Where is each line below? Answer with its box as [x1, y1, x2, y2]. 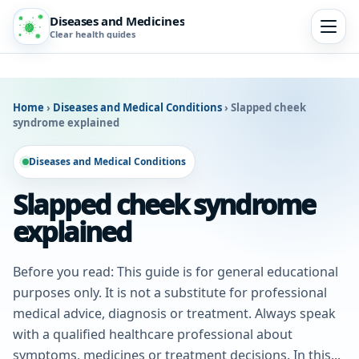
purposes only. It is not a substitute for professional [13, 284, 327, 301]
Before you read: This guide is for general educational [13, 263, 338, 280]
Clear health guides [50, 28, 135, 40]
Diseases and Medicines [50, 13, 185, 29]
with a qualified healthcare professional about [13, 325, 292, 343]
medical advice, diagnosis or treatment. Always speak [13, 305, 336, 322]
